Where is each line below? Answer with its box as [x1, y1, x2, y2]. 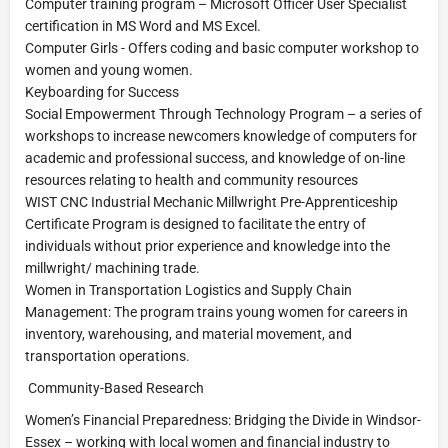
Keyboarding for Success [25, 84, 179, 100]
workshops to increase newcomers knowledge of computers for [25, 128, 417, 144]
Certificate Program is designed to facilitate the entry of [25, 216, 366, 232]
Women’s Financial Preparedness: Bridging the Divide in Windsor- [25, 412, 421, 428]
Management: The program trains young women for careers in [25, 304, 408, 320]
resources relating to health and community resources [25, 172, 358, 188]
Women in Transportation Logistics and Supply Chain [25, 282, 352, 298]
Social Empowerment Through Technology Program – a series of [25, 106, 422, 122]
